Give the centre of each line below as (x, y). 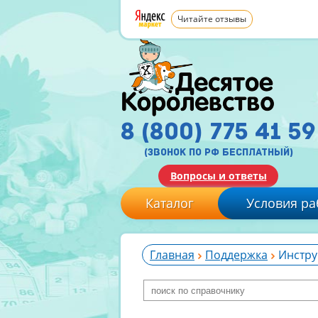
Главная (172, 255)
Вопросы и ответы (218, 176)
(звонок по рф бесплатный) (218, 152)
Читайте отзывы (212, 19)
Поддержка (236, 255)
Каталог (170, 203)
